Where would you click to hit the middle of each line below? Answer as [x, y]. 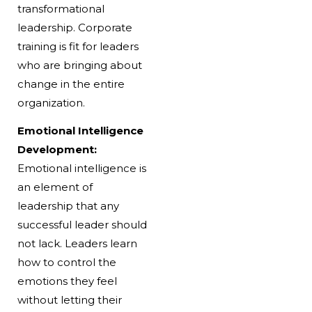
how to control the [67, 262]
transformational [61, 8]
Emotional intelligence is [81, 168]
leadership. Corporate [75, 27]
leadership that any [68, 205]
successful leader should [82, 224]
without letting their [69, 299]
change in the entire [71, 84]
